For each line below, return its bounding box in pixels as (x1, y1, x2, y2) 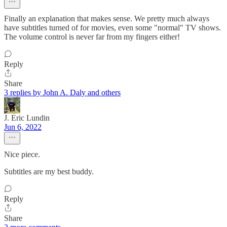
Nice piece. (4, 150, 40, 159)
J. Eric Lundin (4, 113, 50, 123)
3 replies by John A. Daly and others (4, 88, 121, 97)
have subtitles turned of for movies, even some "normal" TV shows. (4, 23, 221, 32)
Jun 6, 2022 (4, 123, 42, 132)
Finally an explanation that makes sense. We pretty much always (4, 14, 209, 23)
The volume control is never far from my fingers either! (4, 32, 180, 42)
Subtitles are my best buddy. (4, 167, 94, 176)
